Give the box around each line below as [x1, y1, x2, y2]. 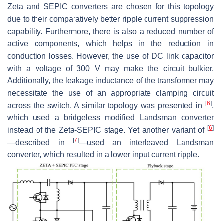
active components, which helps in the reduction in [7, 39, 214, 48]
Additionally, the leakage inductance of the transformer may [7, 76, 214, 85]
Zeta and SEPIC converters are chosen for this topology [7, 2, 214, 11]
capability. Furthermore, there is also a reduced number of [7, 27, 214, 36]
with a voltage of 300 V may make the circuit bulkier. [7, 64, 214, 73]
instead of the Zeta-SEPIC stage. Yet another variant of [7, 126, 207, 135]
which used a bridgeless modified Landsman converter [7, 113, 214, 122]
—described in [7, 138, 73, 147]
